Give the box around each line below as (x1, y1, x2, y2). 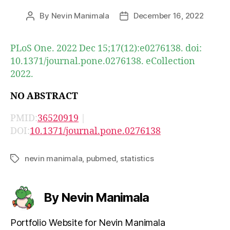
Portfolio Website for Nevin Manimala (10, 217, 165, 228)
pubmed (86, 153, 117, 163)
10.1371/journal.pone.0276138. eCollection (10, 55, 195, 67)
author (30, 22, 54, 32)
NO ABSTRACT (10, 90, 78, 102)
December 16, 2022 (133, 10, 204, 21)
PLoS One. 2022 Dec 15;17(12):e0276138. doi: (10, 42, 202, 54)
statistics (120, 153, 154, 163)
